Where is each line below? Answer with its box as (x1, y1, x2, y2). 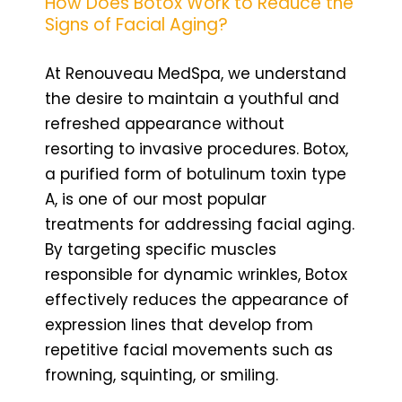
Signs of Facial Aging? (45, 12, 228, 37)
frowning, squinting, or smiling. (45, 363, 278, 386)
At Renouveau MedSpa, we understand (45, 62, 346, 84)
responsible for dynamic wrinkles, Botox (45, 263, 347, 285)
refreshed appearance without (45, 112, 284, 135)
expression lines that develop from (45, 313, 313, 336)
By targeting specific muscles (45, 238, 276, 260)
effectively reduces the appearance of (45, 288, 349, 310)
